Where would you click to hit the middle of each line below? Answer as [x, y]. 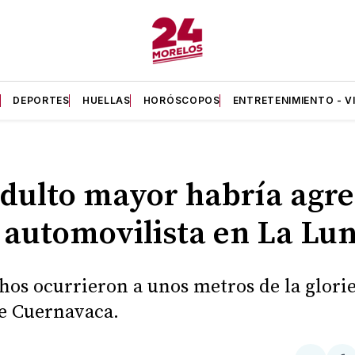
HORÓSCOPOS [181, 100]
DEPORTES [41, 100]
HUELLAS [106, 100]
